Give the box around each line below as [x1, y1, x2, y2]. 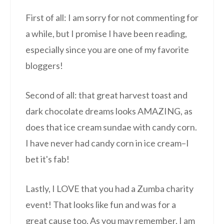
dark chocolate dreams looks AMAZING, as [25, 105, 192, 116]
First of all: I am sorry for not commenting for [25, 11, 198, 23]
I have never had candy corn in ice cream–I [25, 137, 189, 148]
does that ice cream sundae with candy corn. [25, 121, 197, 132]
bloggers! [25, 59, 63, 71]
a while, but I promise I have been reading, [25, 27, 187, 39]
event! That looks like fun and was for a [25, 198, 176, 210]
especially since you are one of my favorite [25, 43, 189, 55]
